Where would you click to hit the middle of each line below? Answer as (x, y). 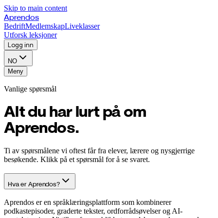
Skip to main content (36, 8)
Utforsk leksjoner (30, 35)
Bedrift (15, 26)
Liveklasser (82, 26)
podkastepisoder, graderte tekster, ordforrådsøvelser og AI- (93, 211)
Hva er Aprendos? (34, 184)
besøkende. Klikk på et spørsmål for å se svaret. (77, 159)
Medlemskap (45, 26)
